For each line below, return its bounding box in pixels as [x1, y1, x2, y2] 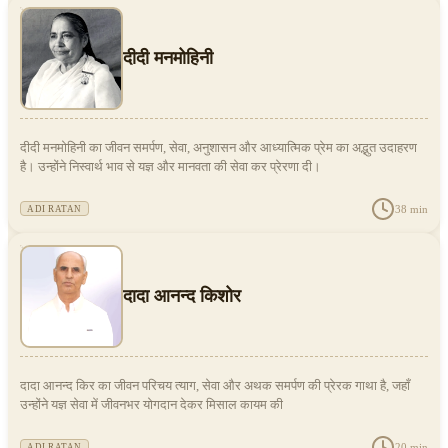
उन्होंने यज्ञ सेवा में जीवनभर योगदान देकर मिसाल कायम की [20, 398, 283, 413]
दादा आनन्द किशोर [123, 285, 241, 306]
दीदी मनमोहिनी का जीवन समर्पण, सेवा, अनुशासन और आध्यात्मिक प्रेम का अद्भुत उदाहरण [20, 141, 417, 156]
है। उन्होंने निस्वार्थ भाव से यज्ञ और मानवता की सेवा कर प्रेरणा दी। [20, 160, 321, 175]
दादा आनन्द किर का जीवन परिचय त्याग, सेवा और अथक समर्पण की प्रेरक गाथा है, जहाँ [20, 379, 410, 394]
